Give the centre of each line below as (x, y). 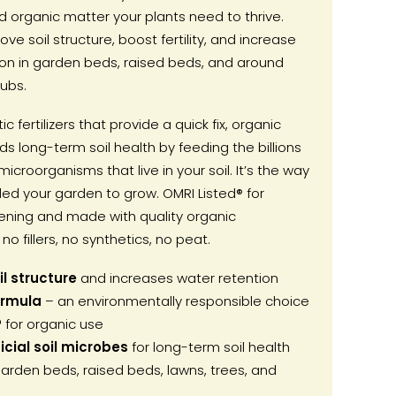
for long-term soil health (209, 347)
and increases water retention (177, 278)
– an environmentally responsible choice (175, 301)
